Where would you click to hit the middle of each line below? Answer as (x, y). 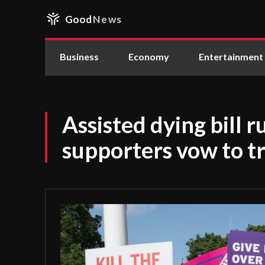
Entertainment (231, 56)
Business (79, 56)
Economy (149, 56)
